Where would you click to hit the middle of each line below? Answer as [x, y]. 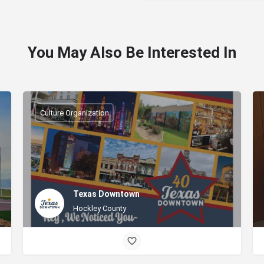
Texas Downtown [106, 194]
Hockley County [100, 208]
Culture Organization [74, 113]
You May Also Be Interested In [132, 53]
